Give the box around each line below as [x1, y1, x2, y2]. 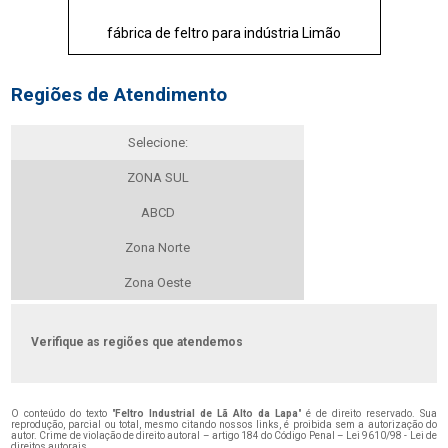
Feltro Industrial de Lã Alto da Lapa [115, 408, 298, 419]
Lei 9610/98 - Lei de [346, 430, 437, 441]
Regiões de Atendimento [11, 84, 228, 106]
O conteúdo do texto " [11, 408, 116, 419]
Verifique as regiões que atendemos [31, 335, 244, 349]
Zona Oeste [124, 275, 192, 290]
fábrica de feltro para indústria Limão [107, 24, 341, 41]
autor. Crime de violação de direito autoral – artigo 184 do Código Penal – [11, 430, 346, 441]
